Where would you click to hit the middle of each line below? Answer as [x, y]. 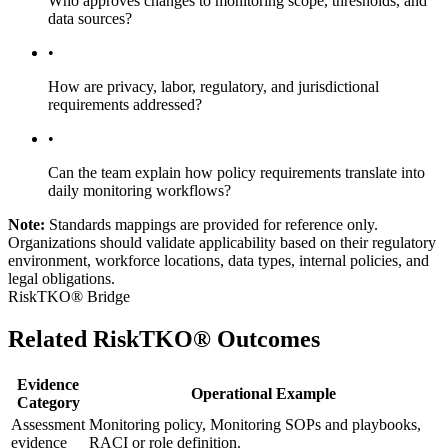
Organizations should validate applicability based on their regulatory [222, 242]
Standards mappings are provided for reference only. [213, 224]
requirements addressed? [125, 104]
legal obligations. [61, 278]
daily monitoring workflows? [139, 190]
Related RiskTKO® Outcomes [164, 338]
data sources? [90, 18]
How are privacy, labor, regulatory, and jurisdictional [213, 86]
